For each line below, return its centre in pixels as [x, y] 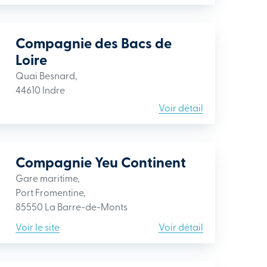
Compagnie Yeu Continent [101, 162]
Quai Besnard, [46, 75]
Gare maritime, [47, 178]
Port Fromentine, [50, 192]
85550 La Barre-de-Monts [72, 206]
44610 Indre [40, 89]
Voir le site [38, 226]
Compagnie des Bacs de [94, 43]
